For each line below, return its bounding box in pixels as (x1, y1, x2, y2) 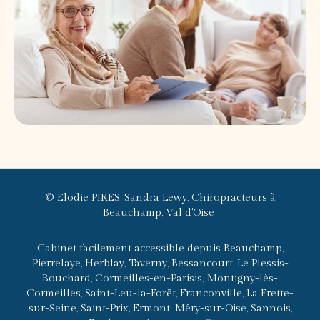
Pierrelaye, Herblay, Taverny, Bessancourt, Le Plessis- (31, 257, 289, 269)
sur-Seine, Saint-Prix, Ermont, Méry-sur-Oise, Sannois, (28, 302, 292, 314)
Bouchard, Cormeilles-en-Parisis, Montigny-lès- (42, 272, 278, 284)
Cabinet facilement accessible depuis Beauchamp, (36, 242, 284, 254)
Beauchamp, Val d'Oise (103, 206, 217, 219)
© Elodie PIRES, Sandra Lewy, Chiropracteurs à (44, 191, 276, 204)
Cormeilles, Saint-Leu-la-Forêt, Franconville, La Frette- (26, 287, 294, 299)
